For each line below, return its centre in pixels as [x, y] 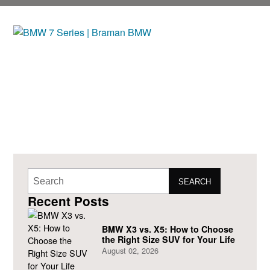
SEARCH [195, 182]
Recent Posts [69, 201]
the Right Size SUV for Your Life [168, 240]
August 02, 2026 [130, 251]
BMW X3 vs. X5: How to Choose [167, 229]
